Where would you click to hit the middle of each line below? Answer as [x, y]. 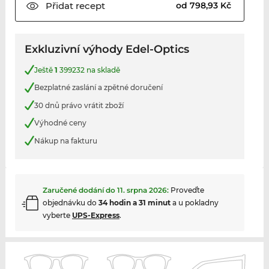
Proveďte [187, 190]
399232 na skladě [89, 70]
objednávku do [70, 203]
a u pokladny [194, 203]
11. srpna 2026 [142, 190]
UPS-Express [95, 216]
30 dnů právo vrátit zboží [79, 105]
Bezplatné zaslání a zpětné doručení [98, 88]
